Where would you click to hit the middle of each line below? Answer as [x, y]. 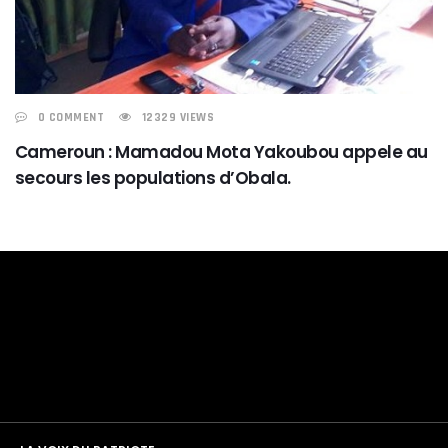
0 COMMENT [70, 117]
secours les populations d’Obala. [153, 177]
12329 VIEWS [177, 117]
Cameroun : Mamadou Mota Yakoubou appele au [221, 151]
